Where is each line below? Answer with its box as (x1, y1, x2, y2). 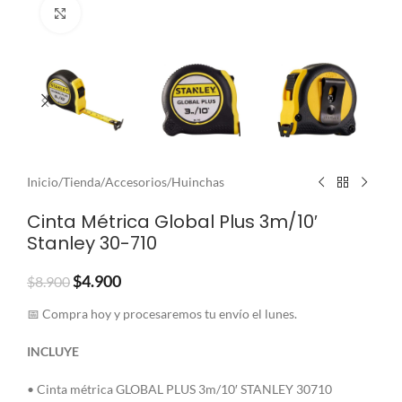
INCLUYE (27, 344, 79, 360)
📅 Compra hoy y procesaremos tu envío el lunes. (27, 306, 297, 322)
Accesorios (105, 174, 167, 190)
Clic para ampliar (80, 5, 170, 20)
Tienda (63, 174, 100, 190)
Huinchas (171, 174, 224, 190)
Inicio (27, 174, 58, 190)
